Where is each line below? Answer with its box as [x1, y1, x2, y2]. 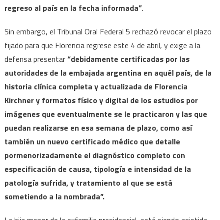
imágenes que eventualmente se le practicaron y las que [4, 108, 207, 120]
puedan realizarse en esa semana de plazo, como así [4, 121, 192, 134]
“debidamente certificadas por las [67, 53, 190, 65]
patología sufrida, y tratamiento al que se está [4, 176, 172, 189]
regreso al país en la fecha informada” [4, 1, 142, 14]
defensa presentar [4, 53, 67, 65]
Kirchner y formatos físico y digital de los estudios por [4, 94, 198, 106]
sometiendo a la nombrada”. [4, 190, 105, 202]
